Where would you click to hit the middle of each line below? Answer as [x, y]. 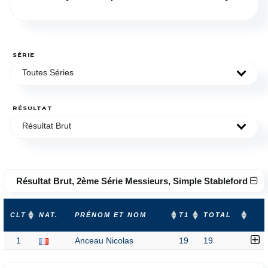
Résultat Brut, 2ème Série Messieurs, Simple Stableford [133, 181]
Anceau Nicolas [104, 241]
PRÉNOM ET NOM [111, 215]
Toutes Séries [48, 73]
